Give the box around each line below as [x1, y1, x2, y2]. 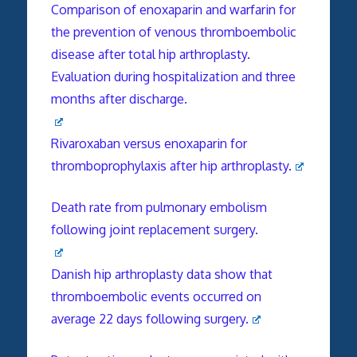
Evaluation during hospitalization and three [50, 68, 296, 84]
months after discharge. [50, 90, 187, 107]
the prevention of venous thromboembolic [50, 23, 296, 40]
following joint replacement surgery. [50, 221, 258, 237]
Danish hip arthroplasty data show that [50, 265, 273, 282]
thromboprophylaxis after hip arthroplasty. [50, 157, 292, 174]
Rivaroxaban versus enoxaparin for [50, 135, 247, 151]
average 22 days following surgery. [50, 310, 249, 327]
